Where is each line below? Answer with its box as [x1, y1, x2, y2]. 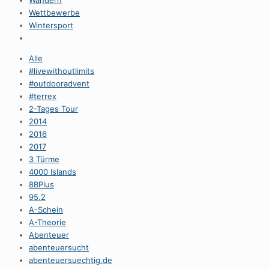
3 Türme [29, 154, 59, 164]
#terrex [29, 91, 56, 101]
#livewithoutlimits [29, 66, 94, 76]
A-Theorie [29, 217, 66, 227]
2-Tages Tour [29, 104, 78, 113]
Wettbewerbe [29, 8, 80, 17]
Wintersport [29, 20, 73, 30]
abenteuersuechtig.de [29, 255, 112, 265]
